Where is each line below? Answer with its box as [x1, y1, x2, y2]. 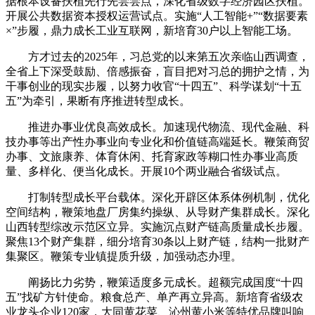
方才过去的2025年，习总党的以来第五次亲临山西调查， [6, 50, 309, 63]
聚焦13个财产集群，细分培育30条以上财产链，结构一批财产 [6, 235, 309, 247]
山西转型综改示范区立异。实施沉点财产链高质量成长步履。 [6, 220, 309, 233]
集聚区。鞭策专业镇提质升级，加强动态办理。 [6, 250, 242, 262]
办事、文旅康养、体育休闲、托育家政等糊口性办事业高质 [6, 150, 298, 162]
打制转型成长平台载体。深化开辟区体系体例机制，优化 [6, 191, 309, 203]
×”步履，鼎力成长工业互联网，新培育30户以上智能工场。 [6, 24, 298, 37]
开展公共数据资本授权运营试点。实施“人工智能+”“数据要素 [6, 9, 308, 22]
